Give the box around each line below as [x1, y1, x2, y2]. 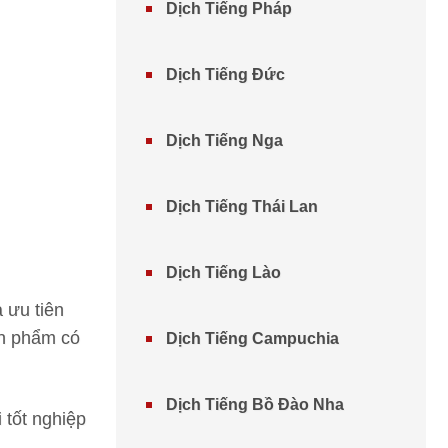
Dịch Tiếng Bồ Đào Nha [166, 396, 344, 413]
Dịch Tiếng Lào [166, 264, 281, 281]
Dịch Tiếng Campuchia [166, 330, 339, 347]
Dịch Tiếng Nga [166, 132, 283, 149]
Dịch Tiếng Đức [166, 66, 285, 83]
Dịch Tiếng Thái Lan [166, 198, 318, 215]
